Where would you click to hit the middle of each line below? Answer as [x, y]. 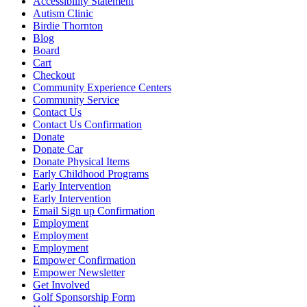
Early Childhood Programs [91, 173]
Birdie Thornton [68, 25]
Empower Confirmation [84, 260]
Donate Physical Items [81, 161]
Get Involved [61, 284]
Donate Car [58, 149]
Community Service [76, 99]
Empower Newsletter [79, 272]
